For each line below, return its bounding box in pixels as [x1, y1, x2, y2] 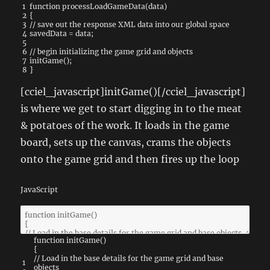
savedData [30, 29, 67, 39]
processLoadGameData [62, 2, 146, 11]
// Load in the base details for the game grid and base [34, 253, 224, 263]
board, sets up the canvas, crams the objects [20, 136, 231, 149]
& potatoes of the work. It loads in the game [20, 119, 230, 132]
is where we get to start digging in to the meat [20, 102, 242, 115]
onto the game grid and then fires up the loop [20, 153, 240, 166]
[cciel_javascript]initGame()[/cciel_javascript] [20, 86, 246, 98]
